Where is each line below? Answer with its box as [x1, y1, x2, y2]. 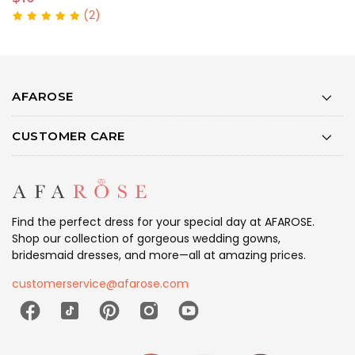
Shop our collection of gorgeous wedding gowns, [12, 231, 281, 247]
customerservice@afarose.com [12, 276, 189, 292]
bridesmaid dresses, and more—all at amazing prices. [12, 247, 306, 264]
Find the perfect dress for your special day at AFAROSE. [12, 214, 315, 231]
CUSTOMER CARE [12, 128, 125, 143]
